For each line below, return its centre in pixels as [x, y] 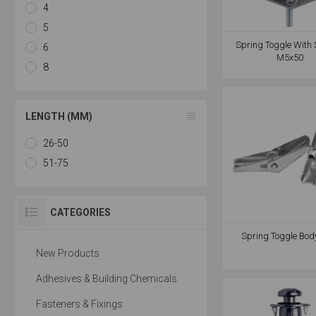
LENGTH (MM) [59, 116]
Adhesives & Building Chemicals [107, 279]
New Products [68, 253]
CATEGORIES [80, 212]
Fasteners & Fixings [79, 304]
